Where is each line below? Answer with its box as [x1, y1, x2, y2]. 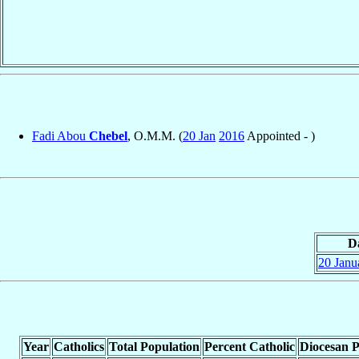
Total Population [108, 339, 200, 353]
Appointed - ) [244, 128, 315, 143]
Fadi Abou [32, 128, 89, 143]
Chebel [89, 128, 127, 143]
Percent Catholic [204, 339, 295, 353]
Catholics [53, 339, 104, 353]
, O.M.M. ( [127, 128, 183, 143]
